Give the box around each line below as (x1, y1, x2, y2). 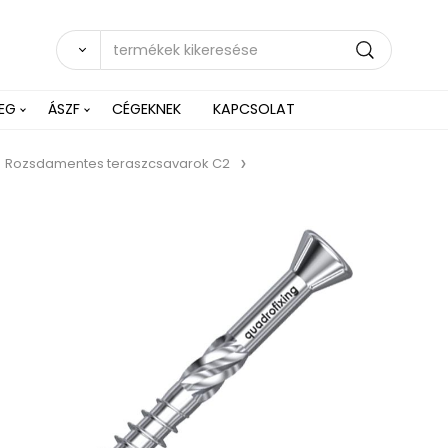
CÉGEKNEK (112, 99, 181, 119)
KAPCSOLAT (213, 99, 295, 119)
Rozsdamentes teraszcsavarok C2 (4, 154, 230, 173)
